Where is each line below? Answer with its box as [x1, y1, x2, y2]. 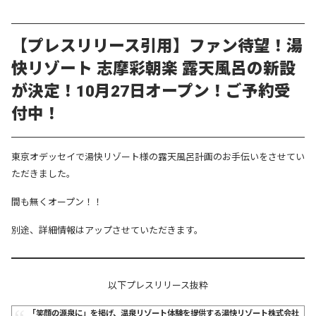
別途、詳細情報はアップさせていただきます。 [11, 225, 203, 236]
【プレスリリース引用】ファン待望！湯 [11, 37, 303, 56]
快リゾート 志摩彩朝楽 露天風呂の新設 [11, 59, 296, 79]
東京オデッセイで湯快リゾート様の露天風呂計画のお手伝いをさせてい [11, 152, 305, 163]
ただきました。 [11, 169, 75, 180]
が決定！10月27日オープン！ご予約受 [11, 82, 291, 102]
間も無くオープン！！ [11, 197, 102, 208]
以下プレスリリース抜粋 [108, 280, 208, 291]
